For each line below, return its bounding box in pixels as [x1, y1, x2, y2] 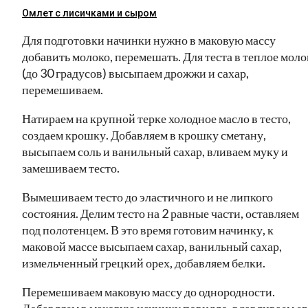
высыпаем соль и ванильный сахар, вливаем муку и [22, 143, 288, 159]
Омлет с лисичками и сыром [22, 7, 157, 19]
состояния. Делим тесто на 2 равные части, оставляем [22, 205, 299, 221]
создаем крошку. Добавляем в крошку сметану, [22, 126, 266, 142]
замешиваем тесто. [22, 159, 120, 175]
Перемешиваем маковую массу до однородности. [22, 283, 275, 299]
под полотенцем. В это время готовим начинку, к [22, 221, 274, 237]
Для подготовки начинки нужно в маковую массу [22, 32, 276, 47]
